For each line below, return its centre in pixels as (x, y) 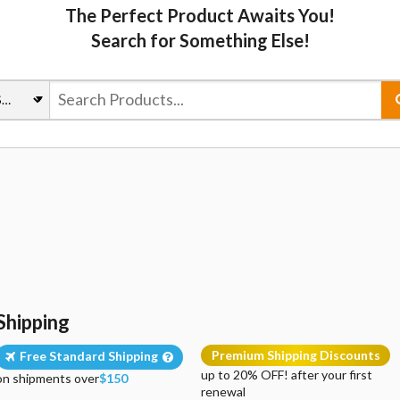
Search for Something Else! (200, 40)
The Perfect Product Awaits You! (200, 15)
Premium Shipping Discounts (296, 354)
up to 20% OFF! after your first (287, 375)
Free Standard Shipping (89, 356)
